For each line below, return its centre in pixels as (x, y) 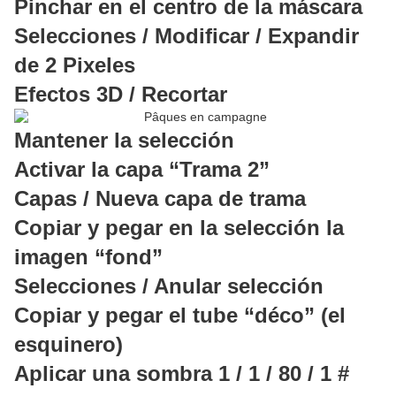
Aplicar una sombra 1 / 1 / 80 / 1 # (182, 374)
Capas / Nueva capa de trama (160, 199)
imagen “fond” (88, 257)
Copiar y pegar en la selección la (179, 228)
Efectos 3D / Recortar (121, 95)
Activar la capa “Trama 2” (142, 170)
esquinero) (69, 345)
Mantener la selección (124, 141)
